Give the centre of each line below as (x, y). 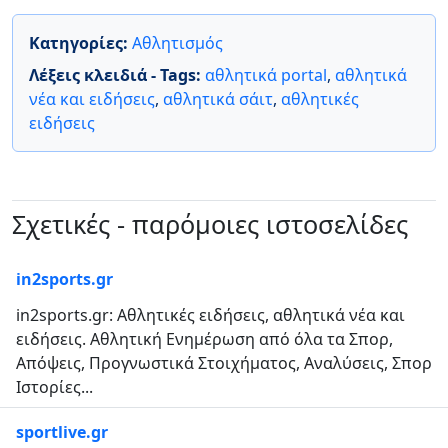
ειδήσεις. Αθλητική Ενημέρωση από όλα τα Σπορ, (204, 338)
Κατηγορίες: (80, 42)
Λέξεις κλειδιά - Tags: (117, 74)
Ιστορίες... (54, 386)
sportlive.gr (62, 431)
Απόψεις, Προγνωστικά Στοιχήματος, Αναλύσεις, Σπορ (224, 362)
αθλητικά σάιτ (218, 98)
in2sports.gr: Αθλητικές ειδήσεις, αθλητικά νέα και (210, 314)
